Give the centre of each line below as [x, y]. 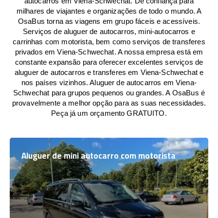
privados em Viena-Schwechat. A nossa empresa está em [109, 52]
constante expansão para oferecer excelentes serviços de [109, 62]
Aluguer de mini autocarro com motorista [99, 156]
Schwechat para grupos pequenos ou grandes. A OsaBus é [109, 93]
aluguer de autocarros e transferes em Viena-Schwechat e [109, 72]
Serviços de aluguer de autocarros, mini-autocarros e [109, 31]
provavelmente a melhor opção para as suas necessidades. [109, 103]
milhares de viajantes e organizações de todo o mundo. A [109, 11]
